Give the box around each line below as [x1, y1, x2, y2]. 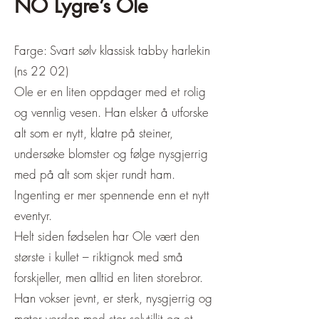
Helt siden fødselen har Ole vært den [14, 228, 199, 244]
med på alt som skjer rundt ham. [14, 166, 175, 182]
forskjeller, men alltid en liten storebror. [14, 269, 203, 286]
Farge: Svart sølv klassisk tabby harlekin [14, 42, 210, 58]
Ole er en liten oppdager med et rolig [14, 83, 206, 100]
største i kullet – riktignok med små [14, 249, 183, 265]
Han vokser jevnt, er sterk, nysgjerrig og [14, 290, 212, 306]
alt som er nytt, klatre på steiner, [14, 125, 173, 141]
